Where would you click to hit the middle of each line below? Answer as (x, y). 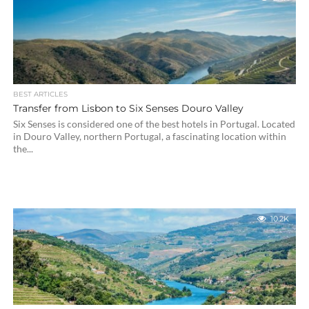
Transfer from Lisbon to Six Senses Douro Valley (128, 108)
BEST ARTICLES (40, 94)
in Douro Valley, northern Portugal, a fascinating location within (149, 136)
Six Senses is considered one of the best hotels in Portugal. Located (154, 124)
